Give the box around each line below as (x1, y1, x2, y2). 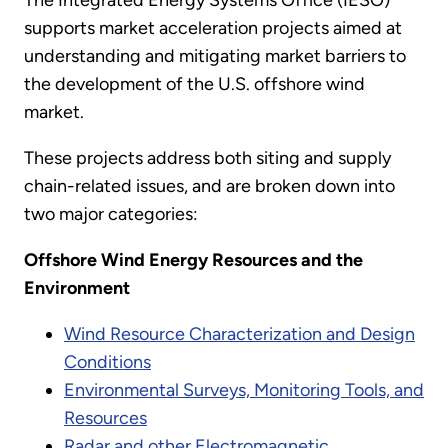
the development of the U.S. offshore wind (24, 73, 365, 96)
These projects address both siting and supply (24, 147, 391, 170)
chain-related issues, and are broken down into (24, 175, 395, 198)
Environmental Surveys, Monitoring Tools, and (64, 379, 424, 402)
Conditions (64, 351, 151, 374)
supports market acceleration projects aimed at (24, 17, 402, 40)
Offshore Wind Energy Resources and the (24, 249, 363, 272)
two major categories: (24, 203, 198, 226)
